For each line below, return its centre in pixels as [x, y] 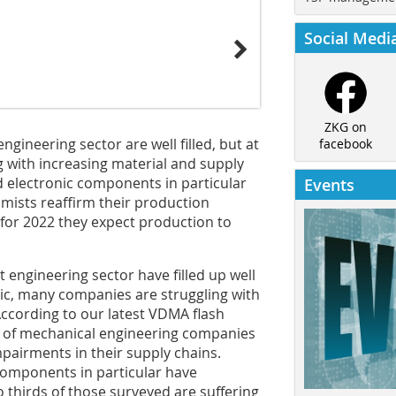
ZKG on [345, 127]
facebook [345, 144]
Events [329, 185]
